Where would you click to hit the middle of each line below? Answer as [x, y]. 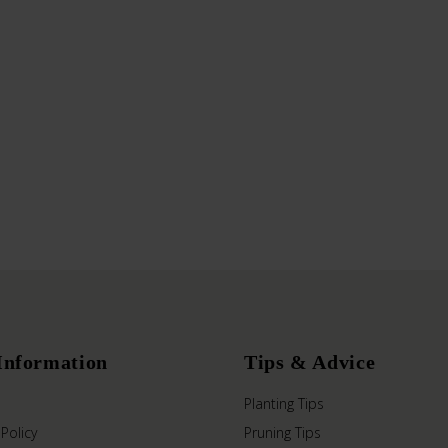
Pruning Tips [282, 432]
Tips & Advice [309, 361]
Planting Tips [283, 403]
